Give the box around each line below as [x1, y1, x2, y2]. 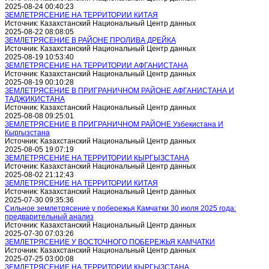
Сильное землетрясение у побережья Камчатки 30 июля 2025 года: [5, 204, 236, 213]
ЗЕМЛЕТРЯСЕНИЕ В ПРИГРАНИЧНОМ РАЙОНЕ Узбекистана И [5, 120, 223, 128]
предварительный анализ [5, 213, 94, 221]
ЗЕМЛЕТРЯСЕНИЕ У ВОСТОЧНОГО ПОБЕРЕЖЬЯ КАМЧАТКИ [5, 238, 215, 246]
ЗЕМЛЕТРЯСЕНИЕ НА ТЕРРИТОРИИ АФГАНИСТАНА [5, 61, 188, 70]
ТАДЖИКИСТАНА [5, 95, 65, 103]
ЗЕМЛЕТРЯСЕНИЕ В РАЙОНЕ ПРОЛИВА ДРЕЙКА [5, 36, 176, 44]
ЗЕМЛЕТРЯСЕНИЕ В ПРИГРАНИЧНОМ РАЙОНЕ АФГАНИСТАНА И [5, 86, 234, 95]
